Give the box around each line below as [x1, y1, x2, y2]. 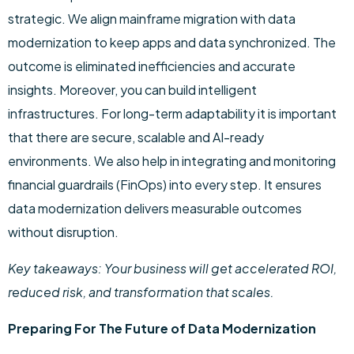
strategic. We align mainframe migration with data [8, 10, 296, 27]
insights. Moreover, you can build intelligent [8, 81, 257, 98]
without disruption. [8, 224, 119, 240]
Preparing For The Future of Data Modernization [8, 320, 316, 337]
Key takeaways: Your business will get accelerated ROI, [8, 260, 337, 277]
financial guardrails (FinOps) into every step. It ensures [8, 176, 322, 193]
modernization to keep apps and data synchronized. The [8, 34, 336, 51]
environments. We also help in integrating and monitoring [8, 153, 336, 169]
